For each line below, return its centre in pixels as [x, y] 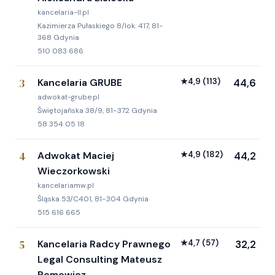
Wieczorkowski [74, 171]
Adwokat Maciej [76, 155]
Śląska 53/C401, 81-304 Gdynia [93, 199]
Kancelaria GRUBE [80, 82]
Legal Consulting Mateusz [100, 259]
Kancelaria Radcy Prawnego [104, 244]
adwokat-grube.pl [68, 97]
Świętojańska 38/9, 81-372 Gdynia [97, 110]
